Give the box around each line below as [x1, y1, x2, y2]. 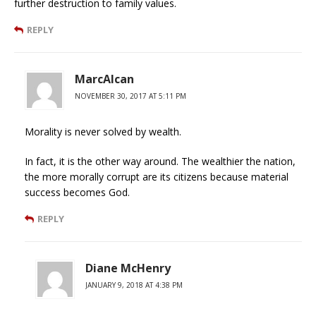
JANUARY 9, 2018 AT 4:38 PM [85, 279, 183, 290]
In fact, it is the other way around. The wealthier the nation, [25, 154, 296, 168]
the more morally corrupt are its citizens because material [25, 169, 288, 183]
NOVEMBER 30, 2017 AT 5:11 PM [75, 90, 186, 101]
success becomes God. [25, 185, 130, 199]
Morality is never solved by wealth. [25, 124, 181, 138]
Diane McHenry [85, 260, 171, 276]
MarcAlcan [75, 71, 134, 87]
